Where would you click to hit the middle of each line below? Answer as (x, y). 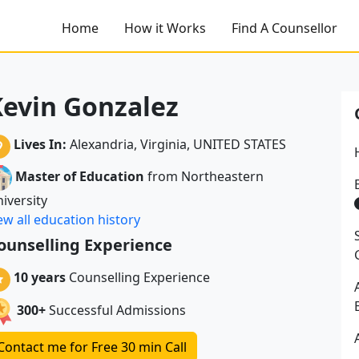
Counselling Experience (137, 278)
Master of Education (79, 177)
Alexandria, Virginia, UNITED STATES (176, 145)
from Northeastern (204, 177)
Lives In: (40, 145)
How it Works (165, 28)
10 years (39, 278)
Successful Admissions (117, 311)
